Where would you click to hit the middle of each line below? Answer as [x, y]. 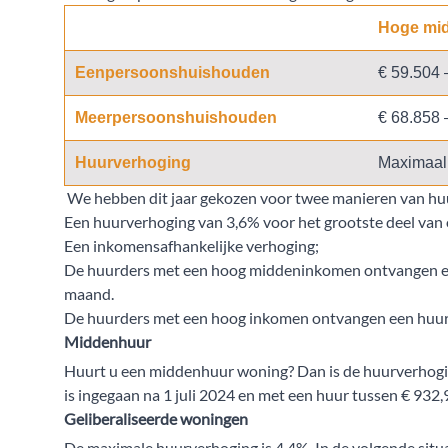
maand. [89, 294]
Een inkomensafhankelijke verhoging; [194, 246]
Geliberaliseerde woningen [156, 419]
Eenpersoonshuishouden [172, 73]
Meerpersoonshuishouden [176, 118]
